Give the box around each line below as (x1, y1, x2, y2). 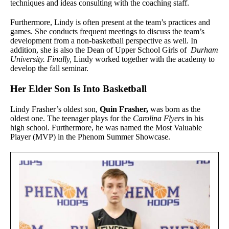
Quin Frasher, (100, 105, 148, 114)
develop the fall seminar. (10, 64, 88, 73)
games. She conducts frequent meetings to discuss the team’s (10, 27, 204, 36)
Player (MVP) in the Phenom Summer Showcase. (10, 132, 170, 142)
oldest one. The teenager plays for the (10, 114, 133, 123)
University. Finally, (10, 55, 74, 64)
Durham (191, 45, 218, 55)
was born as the (148, 105, 200, 114)
